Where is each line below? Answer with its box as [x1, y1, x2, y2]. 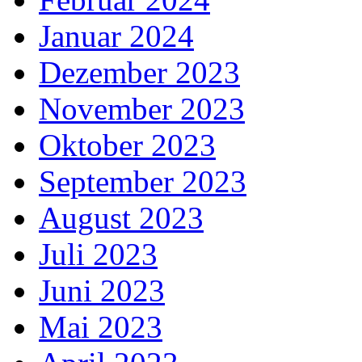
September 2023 [39, 164, 246, 200]
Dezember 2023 [39, 55, 240, 90]
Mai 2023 [39, 309, 162, 345]
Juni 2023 [39, 273, 165, 309]
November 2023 [39, 91, 245, 127]
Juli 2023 [39, 237, 158, 272]
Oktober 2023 [39, 128, 216, 163]
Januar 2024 [39, 19, 194, 54]
